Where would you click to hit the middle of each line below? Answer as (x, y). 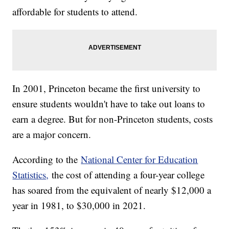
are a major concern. (52, 134)
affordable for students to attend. (75, 11)
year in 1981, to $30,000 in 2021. (79, 205)
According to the (47, 159)
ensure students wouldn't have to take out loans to (109, 103)
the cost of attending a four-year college (127, 174)
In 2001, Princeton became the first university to (107, 88)
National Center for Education (140, 159)
